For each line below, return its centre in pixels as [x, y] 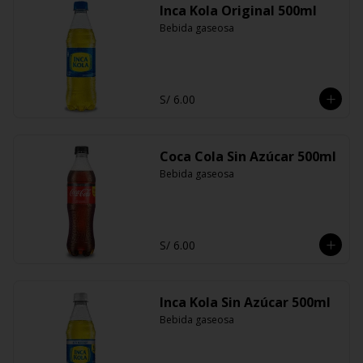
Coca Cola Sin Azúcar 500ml [248, 156]
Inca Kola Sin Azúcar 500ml [245, 302]
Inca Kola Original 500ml [238, 11]
